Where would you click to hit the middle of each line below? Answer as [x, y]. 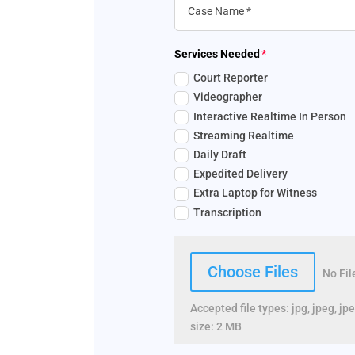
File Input [214, 261]
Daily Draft [219, 154]
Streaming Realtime [243, 135]
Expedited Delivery [240, 174]
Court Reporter [230, 78]
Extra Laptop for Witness [255, 193]
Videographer [227, 97]
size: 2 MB [216, 327]
